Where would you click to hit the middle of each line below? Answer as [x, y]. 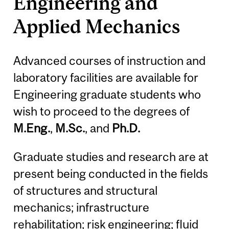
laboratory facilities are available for [106, 78]
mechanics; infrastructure [82, 207]
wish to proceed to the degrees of [102, 111]
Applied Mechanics [97, 27]
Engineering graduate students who [107, 95]
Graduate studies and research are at [111, 156]
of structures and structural [86, 190]
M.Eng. [32, 128]
